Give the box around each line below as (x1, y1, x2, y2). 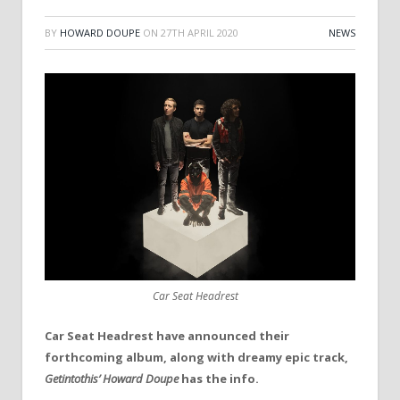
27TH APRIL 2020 (161, 26, 238, 39)
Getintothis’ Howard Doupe (45, 371, 179, 387)
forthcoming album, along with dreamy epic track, (45, 349, 348, 365)
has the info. (179, 371, 259, 387)
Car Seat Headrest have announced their (45, 328, 289, 344)
